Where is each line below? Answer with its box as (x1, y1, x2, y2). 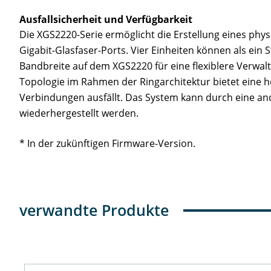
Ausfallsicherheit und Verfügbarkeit (19, 13, 192, 27)
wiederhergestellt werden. (19, 106, 139, 120)
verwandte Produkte (19, 200, 169, 221)
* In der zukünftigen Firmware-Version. (19, 137, 195, 151)
